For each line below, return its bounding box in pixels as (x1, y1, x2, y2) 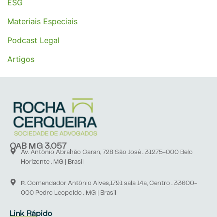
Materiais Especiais (7, 16, 77, 26)
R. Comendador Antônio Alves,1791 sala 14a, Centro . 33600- (20, 180, 197, 186)
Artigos (7, 54, 34, 64)
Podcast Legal (7, 35, 60, 45)
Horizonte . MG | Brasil (20, 158, 84, 165)
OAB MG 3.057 (10, 142, 67, 150)
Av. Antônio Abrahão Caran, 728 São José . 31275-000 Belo (20, 149, 193, 155)
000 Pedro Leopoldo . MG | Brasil (20, 189, 116, 196)
